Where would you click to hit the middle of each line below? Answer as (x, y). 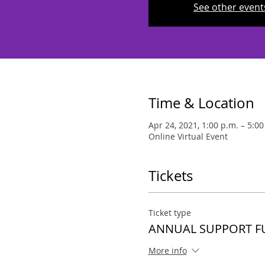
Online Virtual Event (188, 136)
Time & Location (201, 103)
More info (167, 251)
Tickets (170, 176)
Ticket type (169, 213)
